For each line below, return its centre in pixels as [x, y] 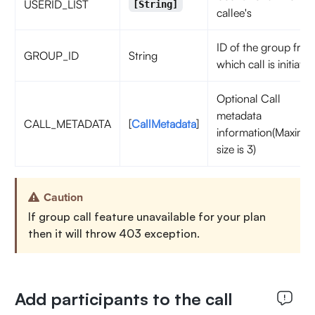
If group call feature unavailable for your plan [147, 217]
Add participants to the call [123, 299]
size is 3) [236, 149]
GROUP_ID [51, 56]
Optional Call [248, 98]
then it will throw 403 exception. [114, 233]
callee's [234, 13]
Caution [63, 198]
